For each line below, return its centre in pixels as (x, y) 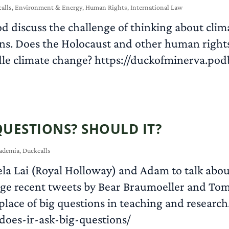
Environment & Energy (49, 7)
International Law (157, 7)
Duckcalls (37, 150)
